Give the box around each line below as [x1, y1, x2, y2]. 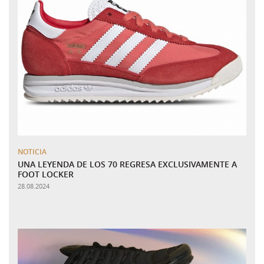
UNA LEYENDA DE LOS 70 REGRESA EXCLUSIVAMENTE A [18, 158, 237, 170]
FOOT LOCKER [18, 168, 74, 180]
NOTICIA [18, 146, 47, 157]
